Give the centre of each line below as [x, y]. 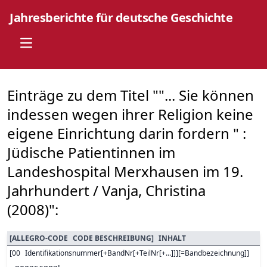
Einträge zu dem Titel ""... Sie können [131, 95]
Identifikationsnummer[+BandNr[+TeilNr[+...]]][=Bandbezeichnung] [136, 253]
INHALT [172, 238]
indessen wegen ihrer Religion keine [130, 114]
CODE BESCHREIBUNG [112, 238]
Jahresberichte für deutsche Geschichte [121, 18]
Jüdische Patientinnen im [91, 152]
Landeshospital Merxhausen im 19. [125, 171]
